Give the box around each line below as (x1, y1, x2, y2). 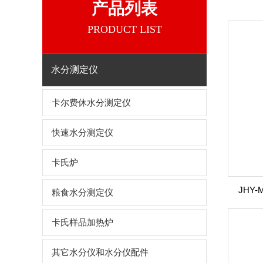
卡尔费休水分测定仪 (52, 98, 131, 107)
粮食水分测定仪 (52, 188, 113, 197)
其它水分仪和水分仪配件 (52, 248, 149, 257)
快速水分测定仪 (52, 128, 113, 137)
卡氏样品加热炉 (52, 218, 113, 227)
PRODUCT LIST (87, 23, 162, 35)
